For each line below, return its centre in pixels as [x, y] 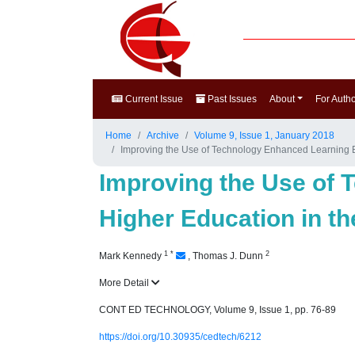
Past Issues [231, 99]
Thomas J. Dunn [229, 256]
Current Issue [153, 99]
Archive [163, 136]
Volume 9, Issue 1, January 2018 [264, 136]
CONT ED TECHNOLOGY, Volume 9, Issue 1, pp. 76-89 [218, 310]
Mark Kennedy [132, 256]
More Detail [125, 283]
